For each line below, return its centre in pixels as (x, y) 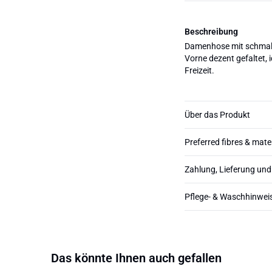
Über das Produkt (217, 115)
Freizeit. (199, 71)
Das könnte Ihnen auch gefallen (136, 258)
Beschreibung (211, 32)
